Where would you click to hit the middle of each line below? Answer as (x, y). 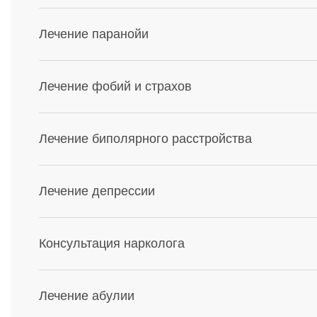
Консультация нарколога (112, 243)
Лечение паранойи (94, 34)
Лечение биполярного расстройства (145, 139)
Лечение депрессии (97, 191)
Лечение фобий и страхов (115, 86)
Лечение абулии (87, 296)
